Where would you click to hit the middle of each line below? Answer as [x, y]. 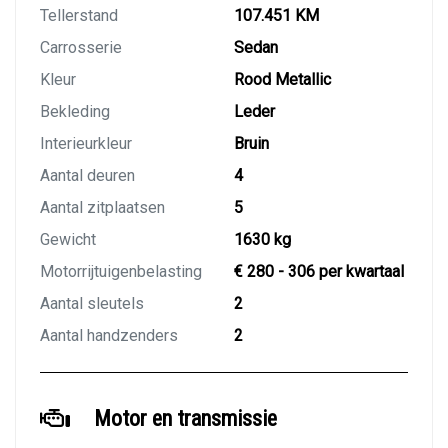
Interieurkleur [86, 144]
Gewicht [68, 240]
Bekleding [75, 112]
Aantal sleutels [92, 304]
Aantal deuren [87, 176]
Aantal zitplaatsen [102, 208]
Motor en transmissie [185, 419]
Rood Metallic [282, 80]
